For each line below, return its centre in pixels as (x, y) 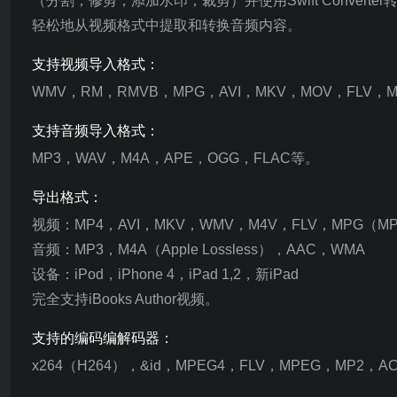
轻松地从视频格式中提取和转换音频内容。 (167, 25)
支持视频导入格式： (96, 64)
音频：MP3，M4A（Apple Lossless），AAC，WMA (198, 249)
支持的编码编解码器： (103, 338)
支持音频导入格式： (96, 131)
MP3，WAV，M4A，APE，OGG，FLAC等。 (175, 158)
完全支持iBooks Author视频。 (125, 299)
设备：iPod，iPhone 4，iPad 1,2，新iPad (165, 274)
